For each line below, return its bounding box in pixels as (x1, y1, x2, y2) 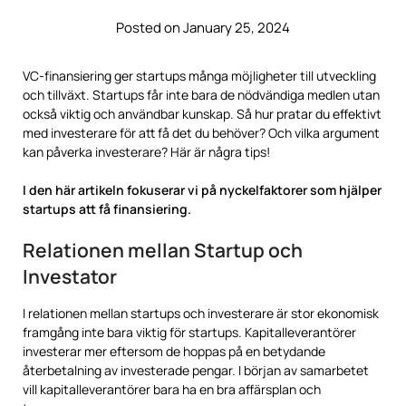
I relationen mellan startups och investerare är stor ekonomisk (23, 304, 379, 323)
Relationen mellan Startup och (23, 237, 303, 264)
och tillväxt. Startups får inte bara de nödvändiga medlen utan (23, 86, 380, 104)
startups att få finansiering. (23, 200, 191, 218)
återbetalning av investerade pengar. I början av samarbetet (23, 362, 369, 380)
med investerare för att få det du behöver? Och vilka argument (23, 124, 380, 142)
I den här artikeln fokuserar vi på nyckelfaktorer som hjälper (23, 181, 382, 199)
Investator (23, 264, 117, 290)
